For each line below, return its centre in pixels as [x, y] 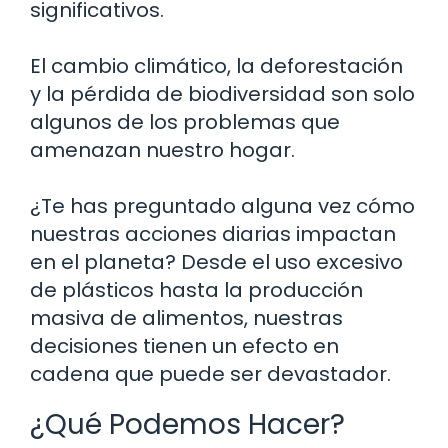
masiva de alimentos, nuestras [186, 317]
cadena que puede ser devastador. [210, 373]
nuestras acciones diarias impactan [213, 233]
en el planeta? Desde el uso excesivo [216, 261]
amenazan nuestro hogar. [162, 149]
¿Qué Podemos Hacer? [187, 424]
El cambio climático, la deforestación [216, 65]
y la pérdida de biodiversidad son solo [222, 93]
